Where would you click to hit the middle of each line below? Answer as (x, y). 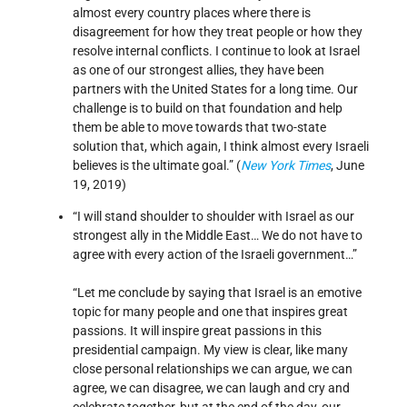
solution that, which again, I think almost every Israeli (221, 147)
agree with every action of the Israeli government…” (215, 255)
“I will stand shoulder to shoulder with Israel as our (213, 217)
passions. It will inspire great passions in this (197, 331)
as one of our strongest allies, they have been (199, 70)
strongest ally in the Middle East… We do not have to (218, 236)
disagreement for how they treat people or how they (218, 32)
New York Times (286, 166)
